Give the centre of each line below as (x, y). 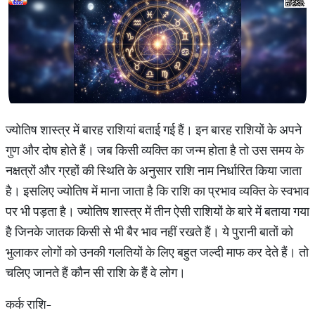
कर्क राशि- (28, 304)
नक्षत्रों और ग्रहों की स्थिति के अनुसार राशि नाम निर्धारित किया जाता (154, 171)
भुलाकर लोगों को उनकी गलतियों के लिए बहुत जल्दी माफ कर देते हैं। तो (157, 252)
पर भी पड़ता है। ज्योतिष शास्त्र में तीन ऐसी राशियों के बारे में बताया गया (157, 211)
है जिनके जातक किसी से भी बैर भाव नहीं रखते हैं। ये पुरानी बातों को (149, 232)
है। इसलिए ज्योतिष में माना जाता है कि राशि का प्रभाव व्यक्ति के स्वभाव (157, 191)
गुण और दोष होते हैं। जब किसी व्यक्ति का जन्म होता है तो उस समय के (155, 150)
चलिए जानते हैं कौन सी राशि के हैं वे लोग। (96, 272)
